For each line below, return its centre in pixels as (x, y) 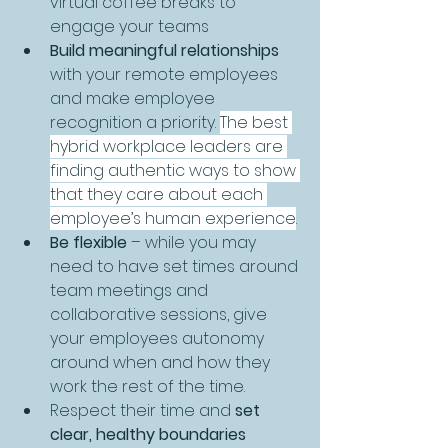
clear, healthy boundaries (148, 434)
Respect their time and (142, 410)
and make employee (134, 98)
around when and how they (162, 362)
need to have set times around (176, 266)
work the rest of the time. (147, 386)
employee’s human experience (173, 218)
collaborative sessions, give (160, 314)
